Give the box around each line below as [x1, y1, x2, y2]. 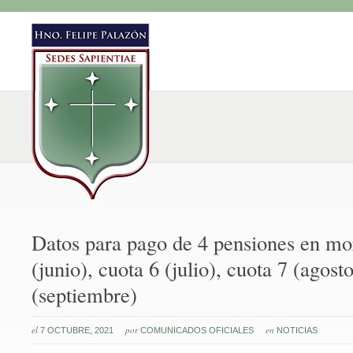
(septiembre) [32, 281, 137, 308]
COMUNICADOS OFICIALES [140, 325, 254, 335]
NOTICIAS [277, 325, 318, 335]
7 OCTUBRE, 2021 [40, 325, 113, 335]
